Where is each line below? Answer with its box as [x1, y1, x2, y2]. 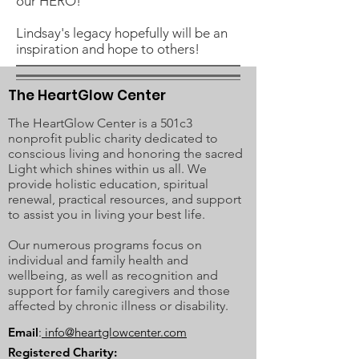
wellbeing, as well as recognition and [8, 268, 218, 283]
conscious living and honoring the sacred [8, 146, 243, 161]
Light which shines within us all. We [8, 161, 207, 176]
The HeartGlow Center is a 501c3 [8, 115, 192, 131]
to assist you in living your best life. [8, 207, 205, 222]
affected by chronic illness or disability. [8, 298, 228, 313]
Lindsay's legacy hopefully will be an [16, 25, 228, 41]
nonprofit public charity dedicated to [8, 131, 218, 146]
